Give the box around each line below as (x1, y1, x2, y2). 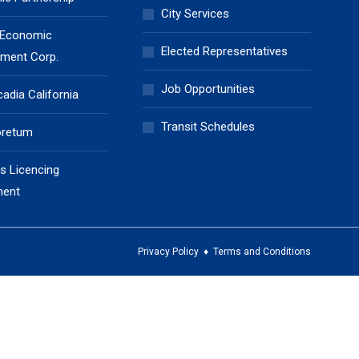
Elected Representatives (161, 44, 288, 58)
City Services (161, 6, 230, 21)
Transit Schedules (161, 119, 256, 134)
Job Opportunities (161, 82, 256, 96)
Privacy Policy (138, 246, 199, 257)
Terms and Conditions (213, 246, 311, 257)
